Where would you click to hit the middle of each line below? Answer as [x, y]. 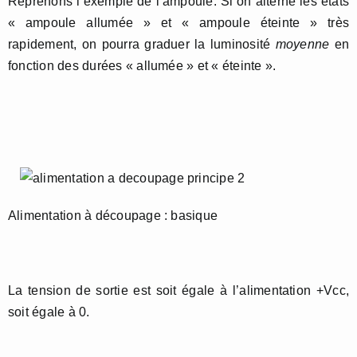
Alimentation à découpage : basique [113, 216]
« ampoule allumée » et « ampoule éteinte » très [178, 23]
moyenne [302, 44]
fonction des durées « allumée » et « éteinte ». [142, 66]
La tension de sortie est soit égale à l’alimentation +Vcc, [178, 290]
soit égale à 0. [49, 312]
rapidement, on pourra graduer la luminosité [142, 44]
